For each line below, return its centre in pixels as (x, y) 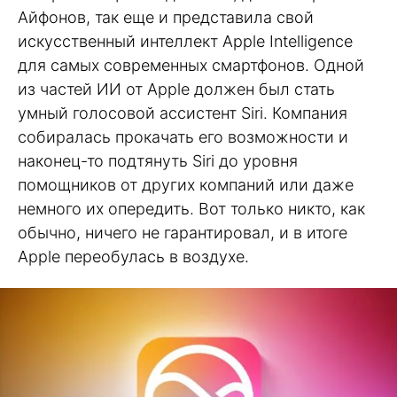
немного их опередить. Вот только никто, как (191, 209)
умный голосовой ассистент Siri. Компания (183, 113)
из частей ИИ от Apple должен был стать (176, 89)
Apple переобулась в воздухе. (133, 257)
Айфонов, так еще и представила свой (166, 17)
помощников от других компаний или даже (186, 185)
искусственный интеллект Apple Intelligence (185, 41)
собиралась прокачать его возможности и (183, 137)
